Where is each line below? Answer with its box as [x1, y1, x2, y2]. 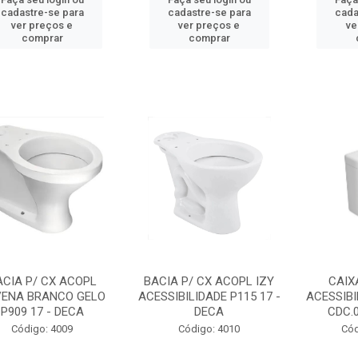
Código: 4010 [178, 323, 241, 335]
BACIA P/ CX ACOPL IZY [144, 274, 275, 288]
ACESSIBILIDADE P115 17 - [137, 289, 280, 304]
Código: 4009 [11, 323, 74, 335]
